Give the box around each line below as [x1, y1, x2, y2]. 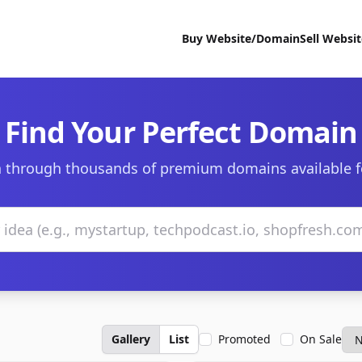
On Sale [300, 331, 342, 347]
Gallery [112, 331, 150, 347]
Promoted [218, 331, 271, 347]
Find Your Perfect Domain [4, 112, 358, 152]
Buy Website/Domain [182, 31, 300, 46]
